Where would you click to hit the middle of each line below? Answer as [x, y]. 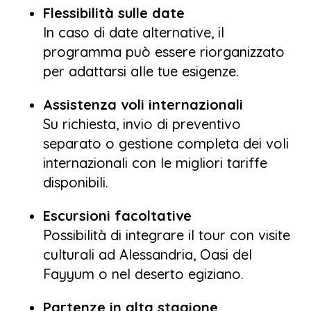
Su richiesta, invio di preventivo [142, 124]
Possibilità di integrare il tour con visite [167, 235]
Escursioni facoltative [117, 215]
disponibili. [76, 182]
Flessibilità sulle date [114, 12]
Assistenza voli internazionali [143, 104]
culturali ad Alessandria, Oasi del [148, 254]
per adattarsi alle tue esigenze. [141, 71]
